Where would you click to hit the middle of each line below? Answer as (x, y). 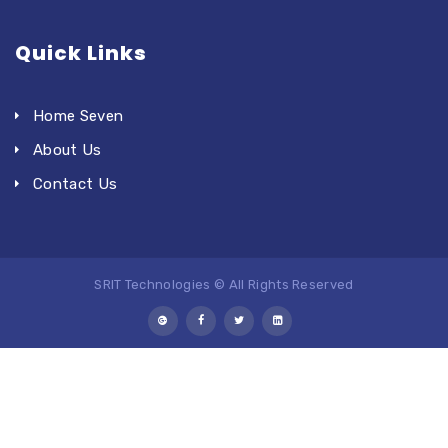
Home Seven (78, 115)
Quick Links (81, 52)
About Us (67, 149)
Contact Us (75, 183)
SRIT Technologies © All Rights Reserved (224, 284)
